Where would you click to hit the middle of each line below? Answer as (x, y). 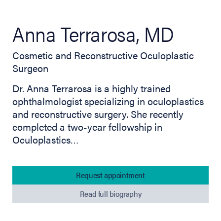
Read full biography (110, 194)
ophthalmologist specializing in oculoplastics (108, 101)
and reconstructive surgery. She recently (98, 114)
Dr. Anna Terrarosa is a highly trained (92, 88)
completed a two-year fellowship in (87, 127)
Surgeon (30, 68)
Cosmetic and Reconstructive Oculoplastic (103, 55)
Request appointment (110, 175)
